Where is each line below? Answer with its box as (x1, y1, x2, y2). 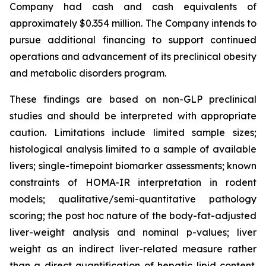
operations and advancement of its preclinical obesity (9, 50, 256, 63)
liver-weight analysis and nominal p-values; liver (9, 226, 256, 239)
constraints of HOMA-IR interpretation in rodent (9, 176, 256, 189)
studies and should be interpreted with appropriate (9, 110, 256, 122)
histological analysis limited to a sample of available (9, 143, 256, 156)
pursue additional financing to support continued (9, 34, 256, 46)
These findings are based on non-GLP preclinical (9, 93, 256, 106)
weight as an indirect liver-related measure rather (9, 243, 256, 255)
